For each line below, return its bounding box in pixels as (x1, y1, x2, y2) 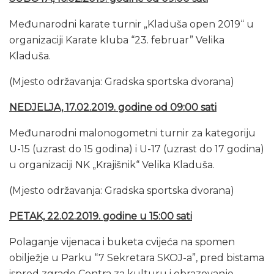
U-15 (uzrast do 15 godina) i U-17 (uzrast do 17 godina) (9, 143, 264, 155)
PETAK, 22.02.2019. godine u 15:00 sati (9, 210, 192, 222)
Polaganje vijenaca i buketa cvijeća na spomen (9, 235, 235, 248)
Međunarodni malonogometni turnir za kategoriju (9, 127, 256, 139)
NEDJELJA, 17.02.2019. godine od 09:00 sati (9, 101, 217, 113)
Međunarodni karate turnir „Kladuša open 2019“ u (9, 18, 254, 30)
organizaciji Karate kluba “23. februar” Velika (9, 34, 224, 46)
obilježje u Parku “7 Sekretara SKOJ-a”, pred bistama (9, 251, 264, 264)
